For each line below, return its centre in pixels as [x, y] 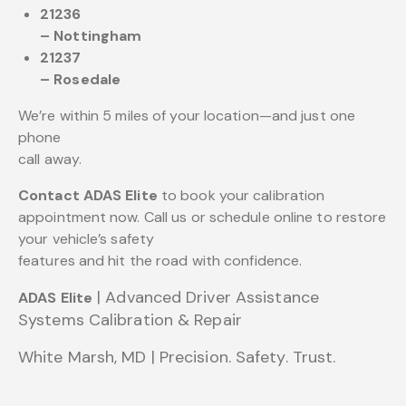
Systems [53, 320]
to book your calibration [241, 196]
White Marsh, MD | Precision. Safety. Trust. [177, 358]
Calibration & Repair [165, 320]
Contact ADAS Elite [88, 196]
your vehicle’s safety [87, 239]
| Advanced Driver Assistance [206, 298]
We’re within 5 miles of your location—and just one [187, 116]
